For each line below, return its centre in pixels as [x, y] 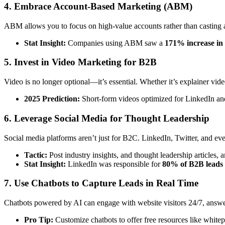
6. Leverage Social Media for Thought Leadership [107, 118]
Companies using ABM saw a [115, 43]
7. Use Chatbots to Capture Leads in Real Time [101, 183]
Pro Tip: [39, 219]
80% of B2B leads [193, 164]
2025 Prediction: [52, 99]
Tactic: [36, 155]
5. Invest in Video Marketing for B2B [80, 62]
